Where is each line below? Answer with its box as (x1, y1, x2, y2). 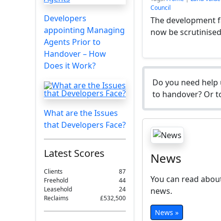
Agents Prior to (44, 37, 101, 47)
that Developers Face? (44, 119, 126, 130)
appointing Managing (44, 25, 125, 36)
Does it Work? (44, 60, 96, 71)
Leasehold (44, 185, 72, 193)
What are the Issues (44, 108, 118, 118)
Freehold (44, 176, 68, 184)
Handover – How (44, 48, 106, 59)
